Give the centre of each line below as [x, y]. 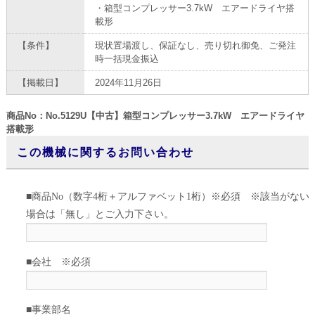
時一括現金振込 [127, 59]
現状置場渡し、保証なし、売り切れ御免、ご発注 [195, 46]
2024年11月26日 [128, 83]
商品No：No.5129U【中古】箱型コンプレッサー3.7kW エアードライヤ [155, 116]
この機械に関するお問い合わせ [105, 152]
